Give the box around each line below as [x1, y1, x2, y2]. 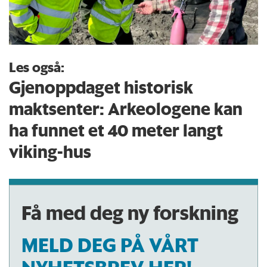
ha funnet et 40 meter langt [9, 119, 223, 141]
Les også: [9, 58, 65, 76]
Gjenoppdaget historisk [9, 76, 194, 98]
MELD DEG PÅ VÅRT [21, 233, 199, 257]
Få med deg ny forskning [21, 200, 239, 225]
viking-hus [9, 141, 92, 162]
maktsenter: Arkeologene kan [9, 98, 243, 119]
